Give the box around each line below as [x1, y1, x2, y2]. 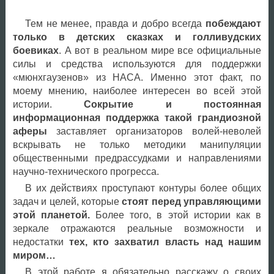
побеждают [205, 18, 261, 29]
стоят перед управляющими [119, 196, 261, 207]
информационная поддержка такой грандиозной [12, 112, 261, 123]
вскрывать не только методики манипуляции [12, 139, 261, 150]
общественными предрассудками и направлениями [12, 152, 261, 163]
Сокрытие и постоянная [84, 98, 261, 109]
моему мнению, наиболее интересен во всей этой [12, 85, 261, 96]
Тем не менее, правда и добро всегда [24, 18, 206, 29]
